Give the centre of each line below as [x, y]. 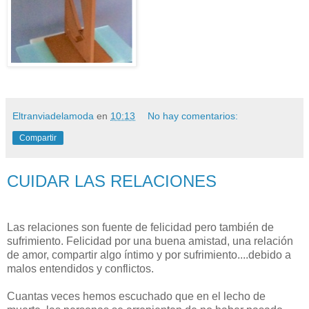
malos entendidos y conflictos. [80, 269]
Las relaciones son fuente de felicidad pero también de [140, 228]
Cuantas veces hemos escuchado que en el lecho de [136, 297]
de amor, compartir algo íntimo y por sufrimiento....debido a [149, 255]
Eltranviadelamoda [53, 116]
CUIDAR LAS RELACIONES [112, 181]
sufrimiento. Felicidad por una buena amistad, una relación [150, 241]
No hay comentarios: [193, 116]
